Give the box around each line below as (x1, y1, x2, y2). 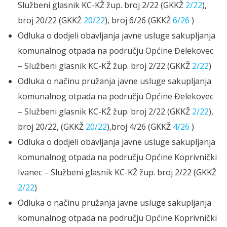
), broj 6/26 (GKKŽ (105, 15, 173, 26)
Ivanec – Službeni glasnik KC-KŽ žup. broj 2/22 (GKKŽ (18, 167, 216, 178)
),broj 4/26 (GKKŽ (107, 121, 171, 133)
